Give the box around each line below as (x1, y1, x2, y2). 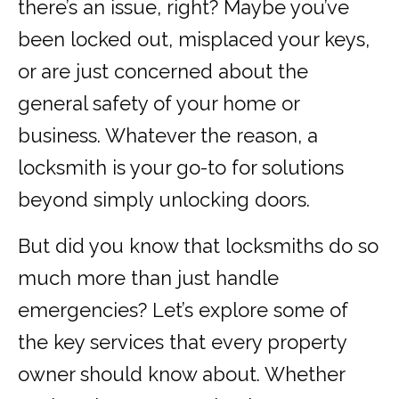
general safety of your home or (18, 92, 299, 116)
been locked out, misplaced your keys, (18, 28, 370, 52)
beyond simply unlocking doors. (18, 188, 310, 212)
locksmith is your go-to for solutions (18, 156, 344, 180)
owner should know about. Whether (18, 362, 345, 387)
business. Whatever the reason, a (18, 124, 318, 148)
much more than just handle (18, 266, 279, 290)
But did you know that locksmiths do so (18, 234, 379, 258)
